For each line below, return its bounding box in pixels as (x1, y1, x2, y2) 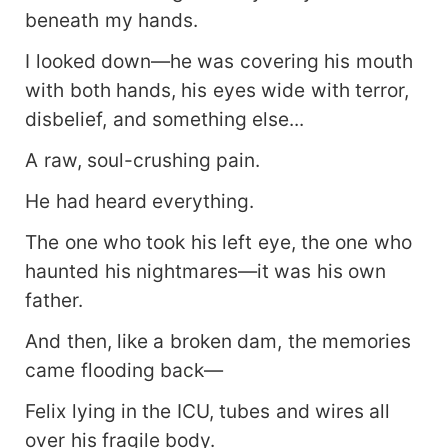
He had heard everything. (25, 189, 255, 214)
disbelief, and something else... (25, 107, 305, 132)
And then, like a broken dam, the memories (25, 328, 412, 353)
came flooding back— (25, 357, 223, 382)
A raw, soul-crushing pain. (25, 148, 261, 173)
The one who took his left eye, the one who (25, 229, 412, 254)
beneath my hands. (25, 8, 198, 33)
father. (25, 287, 84, 312)
